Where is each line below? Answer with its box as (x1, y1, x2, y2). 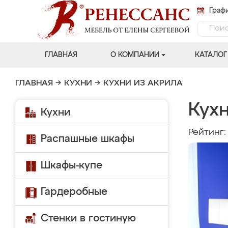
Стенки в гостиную (41, 213, 136, 223)
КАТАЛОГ (194, 51, 227, 59)
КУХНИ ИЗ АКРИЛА (103, 79, 183, 88)
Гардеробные (41, 187, 107, 197)
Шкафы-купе (41, 160, 102, 170)
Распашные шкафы (41, 134, 134, 144)
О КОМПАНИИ (110, 51, 159, 59)
